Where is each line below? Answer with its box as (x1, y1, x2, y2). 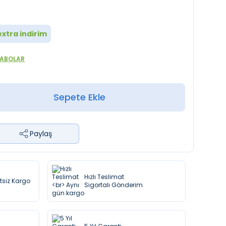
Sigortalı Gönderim (84, 181, 143, 189)
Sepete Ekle (53, 91, 106, 103)
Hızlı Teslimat (84, 173, 124, 181)
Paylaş (29, 129, 52, 139)
